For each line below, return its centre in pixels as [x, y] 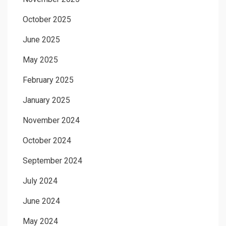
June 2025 [41, 39]
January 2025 [46, 100]
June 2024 [41, 201]
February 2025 [48, 80]
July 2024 [40, 181]
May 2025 [40, 60]
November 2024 [51, 120]
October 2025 [47, 19]
